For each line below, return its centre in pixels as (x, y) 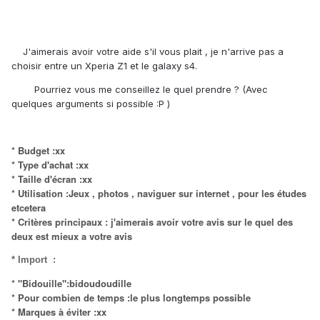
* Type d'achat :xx (50, 165)
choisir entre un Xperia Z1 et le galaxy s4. (104, 66)
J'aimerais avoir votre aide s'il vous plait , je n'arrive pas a (147, 52)
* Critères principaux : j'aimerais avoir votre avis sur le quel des (152, 222)
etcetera (29, 208)
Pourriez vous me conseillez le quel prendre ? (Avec (140, 90)
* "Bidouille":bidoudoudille (71, 284)
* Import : (34, 260)
